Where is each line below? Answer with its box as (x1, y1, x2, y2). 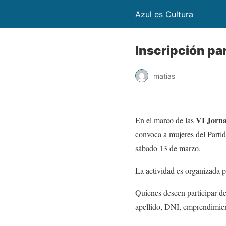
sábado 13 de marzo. (135, 143, 201, 153)
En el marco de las (135, 115, 196, 125)
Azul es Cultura (135, 9, 193, 19)
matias (153, 71, 175, 80)
